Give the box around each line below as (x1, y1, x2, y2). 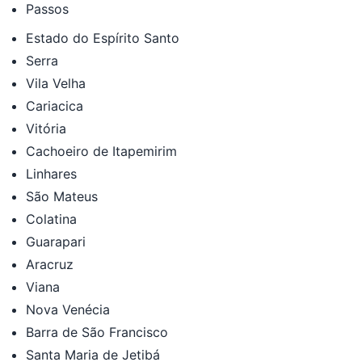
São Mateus (26, 187, 98, 204)
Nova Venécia (26, 301, 110, 318)
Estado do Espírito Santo (26, 29, 179, 46)
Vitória (26, 120, 66, 137)
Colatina (26, 210, 77, 227)
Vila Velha (26, 74, 86, 91)
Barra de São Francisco (26, 323, 168, 340)
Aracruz (26, 255, 74, 272)
